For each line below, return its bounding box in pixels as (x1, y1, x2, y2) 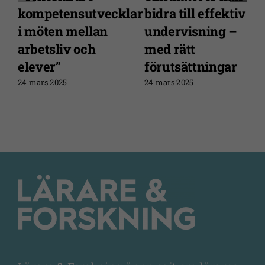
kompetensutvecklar (18, 4, 143, 22)
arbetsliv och (18, 40, 96, 57)
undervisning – (144, 22, 237, 40)
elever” (18, 57, 61, 75)
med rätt (144, 40, 195, 57)
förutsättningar (144, 57, 237, 75)
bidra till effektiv (144, 4, 245, 22)
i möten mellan (18, 22, 108, 40)
